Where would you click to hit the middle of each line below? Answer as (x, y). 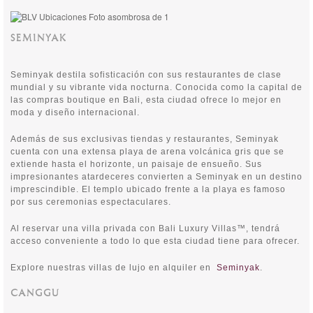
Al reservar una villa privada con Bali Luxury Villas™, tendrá (145, 228)
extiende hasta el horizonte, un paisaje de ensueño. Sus (136, 164)
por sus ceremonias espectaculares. (91, 202)
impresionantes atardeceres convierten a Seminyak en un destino (156, 177)
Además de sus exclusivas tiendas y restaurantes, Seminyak (145, 139)
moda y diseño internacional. (75, 112)
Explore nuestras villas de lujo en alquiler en (114, 268)
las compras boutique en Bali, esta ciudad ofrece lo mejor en (146, 100)
